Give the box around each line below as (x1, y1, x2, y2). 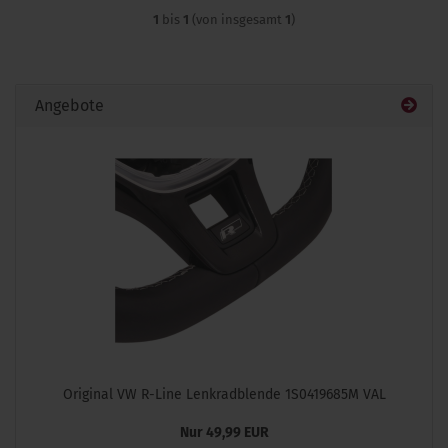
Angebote (31, 96, 104, 115)
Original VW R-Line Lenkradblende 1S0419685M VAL (62, 386, 386, 403)
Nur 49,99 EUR (179, 424, 269, 441)
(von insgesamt (189, 12, 285, 27)
